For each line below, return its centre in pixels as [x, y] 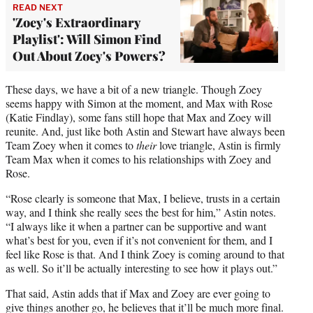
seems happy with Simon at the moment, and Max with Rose [139, 103]
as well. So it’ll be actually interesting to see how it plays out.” [141, 268]
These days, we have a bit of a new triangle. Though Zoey [134, 89]
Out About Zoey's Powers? [89, 56]
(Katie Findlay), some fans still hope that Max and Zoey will [138, 117]
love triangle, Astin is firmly [219, 145]
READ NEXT [38, 7]
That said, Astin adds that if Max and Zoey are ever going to [138, 293]
